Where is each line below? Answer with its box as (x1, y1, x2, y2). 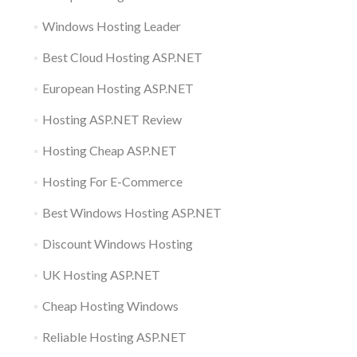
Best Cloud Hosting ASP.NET (41, 49, 202, 65)
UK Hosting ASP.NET (41, 266, 160, 282)
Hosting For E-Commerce (41, 173, 182, 189)
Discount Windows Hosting (41, 235, 193, 251)
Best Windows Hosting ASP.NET (41, 204, 222, 220)
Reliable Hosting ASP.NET (41, 328, 186, 344)
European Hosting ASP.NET (41, 80, 194, 96)
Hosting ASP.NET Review (41, 111, 182, 127)
